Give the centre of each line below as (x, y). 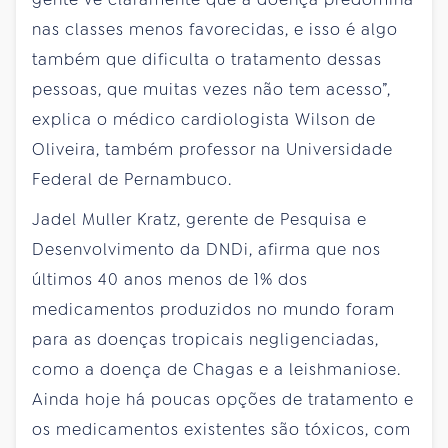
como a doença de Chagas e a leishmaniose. (216, 369)
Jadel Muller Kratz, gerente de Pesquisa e (199, 219)
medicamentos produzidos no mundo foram (213, 309)
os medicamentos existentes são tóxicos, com (221, 429)
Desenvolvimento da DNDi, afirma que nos (206, 249)
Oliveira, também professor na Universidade (212, 149)
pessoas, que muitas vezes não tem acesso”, (211, 89)
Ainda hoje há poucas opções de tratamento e (223, 399)
